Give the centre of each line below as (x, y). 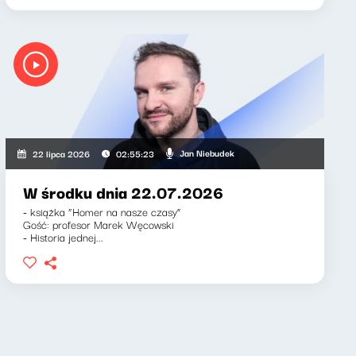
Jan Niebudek (207, 153)
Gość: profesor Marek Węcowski (98, 224)
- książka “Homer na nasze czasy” (102, 211)
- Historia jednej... (63, 236)
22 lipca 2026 (61, 153)
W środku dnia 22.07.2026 (123, 192)
